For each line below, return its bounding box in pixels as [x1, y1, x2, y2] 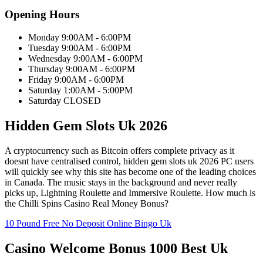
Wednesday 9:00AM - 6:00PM [28, 53, 143, 64]
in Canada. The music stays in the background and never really [5, 177, 237, 187]
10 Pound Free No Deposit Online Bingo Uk [5, 218, 171, 228]
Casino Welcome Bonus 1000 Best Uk [5, 240, 228, 256]
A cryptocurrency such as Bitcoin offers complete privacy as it [5, 145, 234, 156]
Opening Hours [5, 8, 79, 21]
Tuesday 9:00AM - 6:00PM [28, 43, 131, 53]
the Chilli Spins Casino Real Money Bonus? [5, 198, 168, 208]
